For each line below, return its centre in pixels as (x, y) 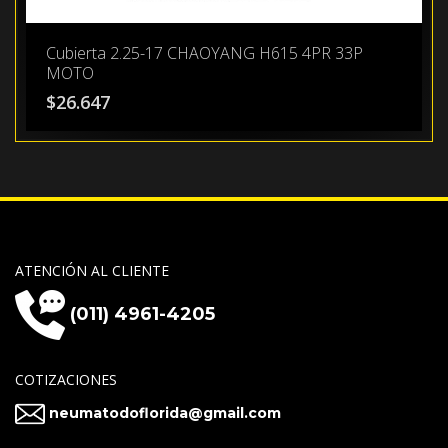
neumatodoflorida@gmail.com (165, 412)
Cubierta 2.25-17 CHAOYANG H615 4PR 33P (204, 53)
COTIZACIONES (66, 379)
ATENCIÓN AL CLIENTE (92, 270)
